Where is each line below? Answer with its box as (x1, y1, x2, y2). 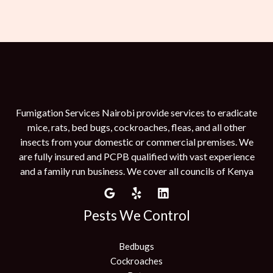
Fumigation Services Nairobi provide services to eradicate (16, 106, 257, 118)
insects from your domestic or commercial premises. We (19, 135, 253, 147)
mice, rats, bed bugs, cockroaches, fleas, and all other (27, 121, 246, 133)
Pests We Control (83, 207, 190, 224)
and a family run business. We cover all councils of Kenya (19, 165, 253, 177)
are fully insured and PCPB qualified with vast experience (18, 150, 255, 162)
